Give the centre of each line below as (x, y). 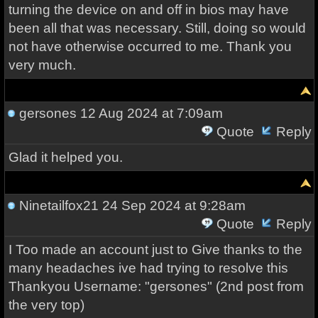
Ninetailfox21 (59, 205)
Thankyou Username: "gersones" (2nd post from (156, 286)
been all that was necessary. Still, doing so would (157, 28)
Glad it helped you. (65, 157)
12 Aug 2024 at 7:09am (149, 113)
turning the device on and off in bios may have (148, 10)
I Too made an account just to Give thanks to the (155, 250)
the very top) (46, 305)
